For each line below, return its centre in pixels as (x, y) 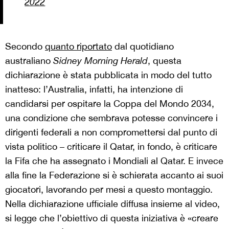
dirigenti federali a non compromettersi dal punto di (111, 132)
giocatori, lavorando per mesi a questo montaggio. (109, 190)
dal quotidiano (143, 47)
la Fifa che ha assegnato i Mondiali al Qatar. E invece (114, 161)
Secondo (25, 47)
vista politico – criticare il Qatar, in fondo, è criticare (111, 147)
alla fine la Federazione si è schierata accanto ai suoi (114, 175)
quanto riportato (78, 47)
